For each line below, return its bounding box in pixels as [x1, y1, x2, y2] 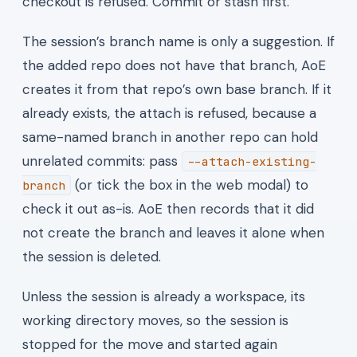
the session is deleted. [22, 247, 161, 265]
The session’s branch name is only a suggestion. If [22, 32, 335, 50]
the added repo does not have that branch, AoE [22, 56, 326, 74]
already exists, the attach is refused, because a [22, 104, 316, 122]
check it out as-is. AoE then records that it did [22, 199, 314, 218]
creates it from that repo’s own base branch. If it [22, 80, 331, 98]
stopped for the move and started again [22, 335, 277, 353]
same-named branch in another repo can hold [22, 127, 318, 146]
